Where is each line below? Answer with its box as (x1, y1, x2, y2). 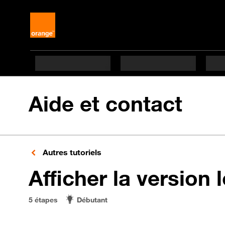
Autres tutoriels (41, 147, 101, 157)
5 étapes (29, 195, 58, 204)
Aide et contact (29, 91, 182, 117)
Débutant (77, 195, 107, 204)
